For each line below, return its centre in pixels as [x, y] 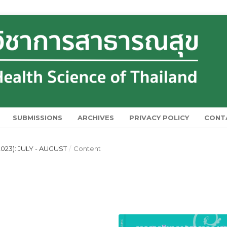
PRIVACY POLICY [159, 117]
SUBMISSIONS [38, 117]
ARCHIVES [96, 117]
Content [87, 148]
